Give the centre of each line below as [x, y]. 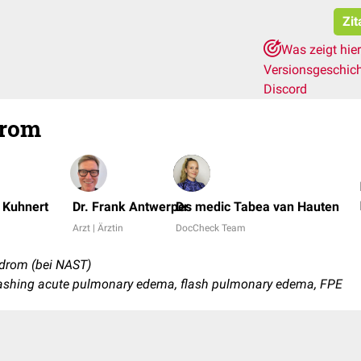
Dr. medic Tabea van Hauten [257, 207]
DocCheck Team [211, 228]
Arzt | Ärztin [98, 228]
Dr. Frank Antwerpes [132, 207]
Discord [285, 89]
